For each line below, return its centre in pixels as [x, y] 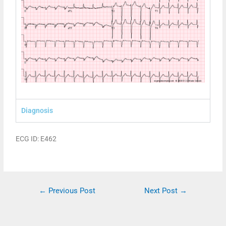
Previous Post [71, 190]
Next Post [162, 190]
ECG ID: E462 [36, 138]
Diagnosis [37, 110]
